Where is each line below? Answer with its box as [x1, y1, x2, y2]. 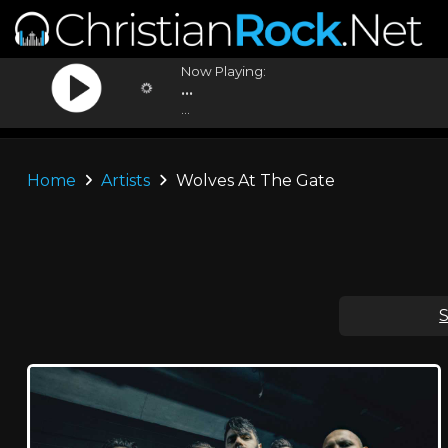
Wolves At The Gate [171, 171, 335, 190]
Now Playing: [181, 63, 267, 79]
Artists [101, 171, 151, 190]
